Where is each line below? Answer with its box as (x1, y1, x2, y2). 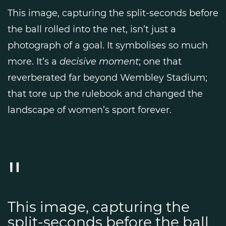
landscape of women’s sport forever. (8, 104, 172, 116)
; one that (139, 55, 182, 67)
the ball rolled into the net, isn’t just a (8, 23, 176, 35)
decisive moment (60, 55, 139, 67)
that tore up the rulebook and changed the (8, 88, 203, 99)
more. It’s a (8, 55, 60, 67)
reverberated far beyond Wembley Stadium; (8, 72, 207, 83)
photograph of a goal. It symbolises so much (8, 39, 208, 51)
